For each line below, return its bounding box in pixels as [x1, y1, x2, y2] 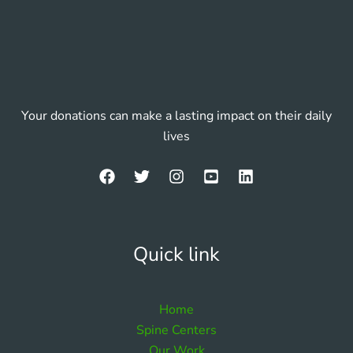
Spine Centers [136, 321, 217, 340]
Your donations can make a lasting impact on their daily [21, 106, 332, 124]
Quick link [133, 240, 220, 268]
